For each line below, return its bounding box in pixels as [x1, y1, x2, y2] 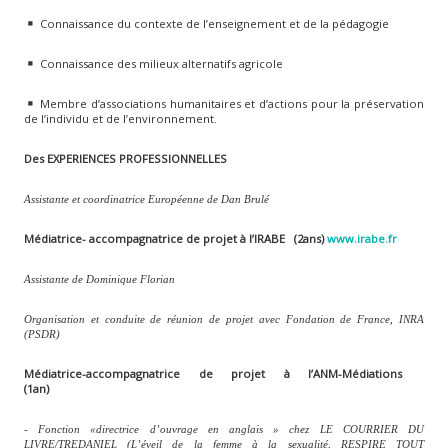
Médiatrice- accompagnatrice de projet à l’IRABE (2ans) [23, 230, 327, 246]
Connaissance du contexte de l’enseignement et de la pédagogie [36, 15, 389, 31]
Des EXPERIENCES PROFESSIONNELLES [23, 150, 227, 166]
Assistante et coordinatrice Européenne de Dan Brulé [23, 192, 269, 205]
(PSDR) [23, 327, 63, 340]
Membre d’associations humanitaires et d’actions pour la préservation [36, 95, 425, 111]
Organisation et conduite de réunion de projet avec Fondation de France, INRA [23, 312, 425, 325]
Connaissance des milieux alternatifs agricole [36, 55, 283, 71]
